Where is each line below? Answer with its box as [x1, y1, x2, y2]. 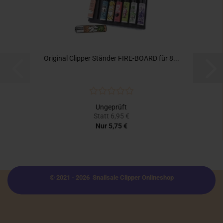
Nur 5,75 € [95, 122, 127, 130]
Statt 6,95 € [93, 112, 129, 120]
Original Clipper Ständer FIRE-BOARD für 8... [43, 54, 179, 63]
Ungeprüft [96, 103, 127, 111]
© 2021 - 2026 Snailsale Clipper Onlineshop [49, 174, 174, 182]
